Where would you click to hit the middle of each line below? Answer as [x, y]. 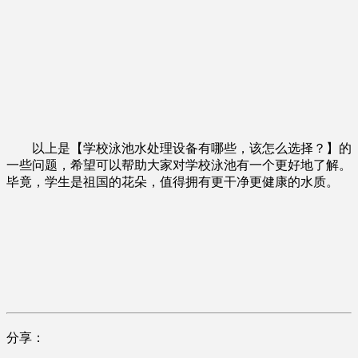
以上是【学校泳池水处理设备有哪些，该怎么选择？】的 [179, 148]
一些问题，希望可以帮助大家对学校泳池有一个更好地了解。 [179, 165]
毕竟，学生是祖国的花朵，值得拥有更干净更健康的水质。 [173, 181]
